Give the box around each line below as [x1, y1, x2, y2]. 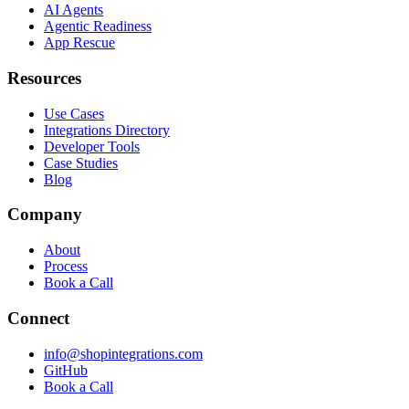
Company [7, 204, 82, 225]
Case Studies [44, 154, 118, 171]
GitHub [44, 362, 88, 378]
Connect [7, 308, 69, 328]
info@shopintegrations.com [44, 345, 203, 362]
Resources [7, 68, 81, 89]
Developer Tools [44, 138, 140, 154]
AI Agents [44, 2, 103, 18]
